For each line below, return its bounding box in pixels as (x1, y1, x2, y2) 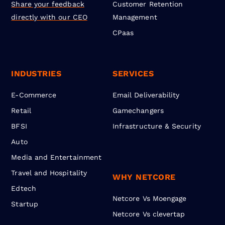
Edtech (11, 184, 36, 193)
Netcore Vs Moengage (113, 194, 187, 203)
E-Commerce (11, 91, 57, 99)
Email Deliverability (113, 91, 180, 99)
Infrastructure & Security (113, 122, 201, 131)
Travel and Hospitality (11, 169, 87, 177)
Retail (11, 106, 31, 115)
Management (113, 13, 157, 22)
